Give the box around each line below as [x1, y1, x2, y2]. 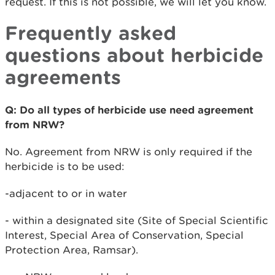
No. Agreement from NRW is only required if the [5, 145, 252, 158]
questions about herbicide [5, 44, 263, 66]
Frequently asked [5, 21, 176, 44]
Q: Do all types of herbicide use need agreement [5, 104, 254, 115]
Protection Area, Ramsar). [5, 244, 138, 256]
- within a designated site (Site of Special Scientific [5, 214, 268, 227]
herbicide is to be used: [5, 160, 125, 172]
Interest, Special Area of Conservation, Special [5, 229, 244, 241]
